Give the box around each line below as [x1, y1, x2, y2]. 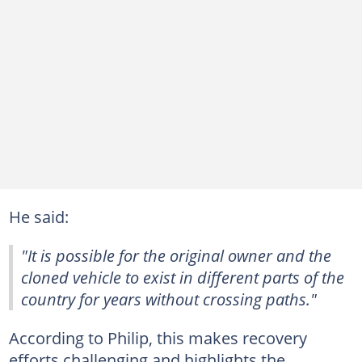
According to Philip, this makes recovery [8, 326, 307, 349]
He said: [8, 204, 69, 228]
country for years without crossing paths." [21, 287, 317, 310]
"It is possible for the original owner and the [21, 243, 331, 267]
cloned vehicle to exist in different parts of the [21, 265, 344, 288]
